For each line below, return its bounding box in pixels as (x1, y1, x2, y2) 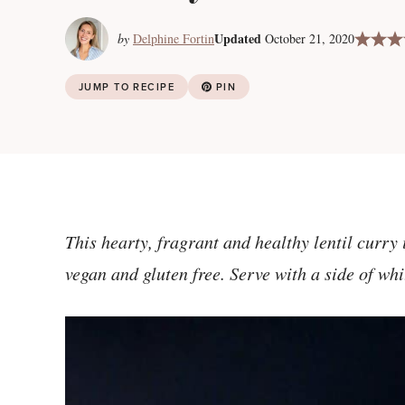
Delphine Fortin (133, 30, 214, 47)
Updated (214, 29, 261, 48)
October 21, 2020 (265, 30, 354, 47)
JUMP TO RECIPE (79, 80, 175, 94)
